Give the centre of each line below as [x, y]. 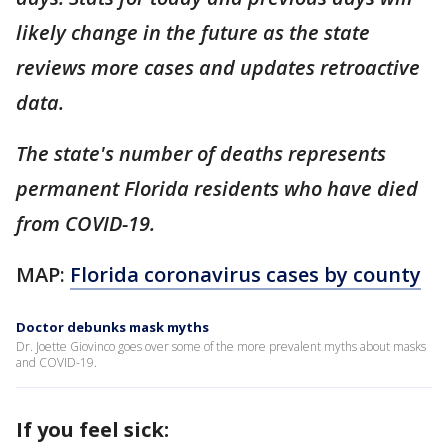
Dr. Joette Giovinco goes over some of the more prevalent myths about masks [221, 346]
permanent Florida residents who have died [217, 188]
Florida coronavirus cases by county [245, 274]
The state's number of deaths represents [201, 153]
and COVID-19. [56, 362]
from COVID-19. [88, 223]
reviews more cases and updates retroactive [218, 67]
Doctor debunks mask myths [112, 326]
